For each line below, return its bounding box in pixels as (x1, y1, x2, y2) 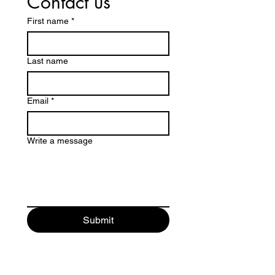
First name (27, 16, 69, 26)
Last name (27, 56, 68, 66)
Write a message (27, 136, 93, 145)
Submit (83, 214, 114, 226)
